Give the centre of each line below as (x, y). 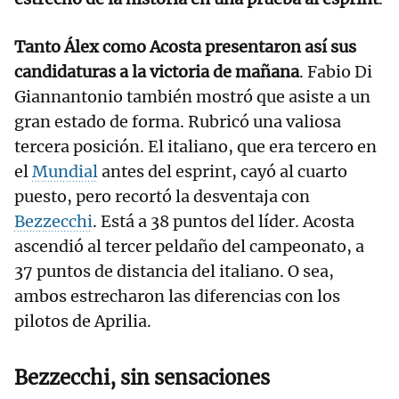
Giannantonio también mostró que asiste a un (192, 97)
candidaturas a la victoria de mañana (157, 72)
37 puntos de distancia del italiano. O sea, (174, 272)
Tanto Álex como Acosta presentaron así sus (185, 47)
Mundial (65, 172)
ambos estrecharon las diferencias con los (177, 297)
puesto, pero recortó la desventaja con (162, 197)
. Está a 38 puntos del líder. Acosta (224, 222)
